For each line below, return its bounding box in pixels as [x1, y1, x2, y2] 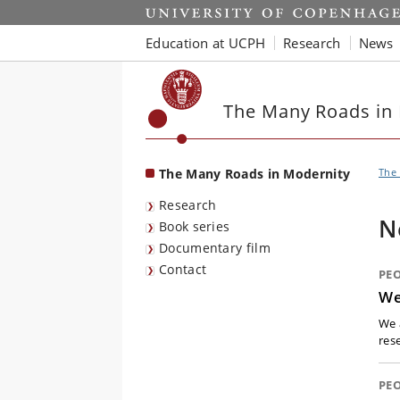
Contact [159, 261, 207, 278]
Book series [159, 218, 230, 235]
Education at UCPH [146, 33, 266, 52]
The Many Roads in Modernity [159, 165, 351, 182]
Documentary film [159, 239, 271, 256]
